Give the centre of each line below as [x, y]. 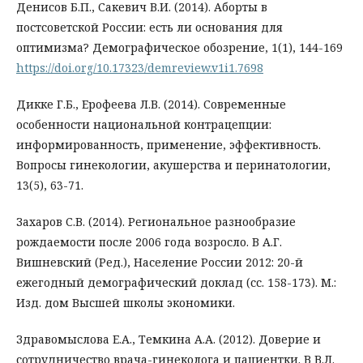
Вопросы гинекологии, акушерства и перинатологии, [173, 165]
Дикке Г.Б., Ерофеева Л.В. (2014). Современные [151, 105]
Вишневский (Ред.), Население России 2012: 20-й [160, 263]
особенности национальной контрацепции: [144, 125]
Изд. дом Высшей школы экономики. [126, 303]
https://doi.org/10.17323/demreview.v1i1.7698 [140, 68]
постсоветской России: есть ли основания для [149, 28]
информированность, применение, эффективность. [169, 145]
